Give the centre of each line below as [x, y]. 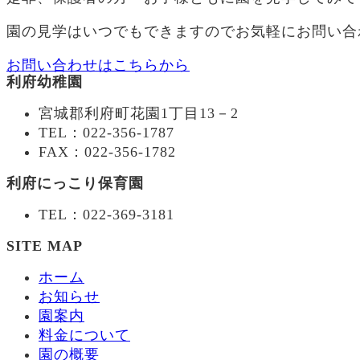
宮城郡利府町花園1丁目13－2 [139, 113]
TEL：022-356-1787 [106, 132]
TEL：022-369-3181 [106, 214]
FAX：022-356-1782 [107, 151]
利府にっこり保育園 [75, 183]
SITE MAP [45, 245]
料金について [84, 335]
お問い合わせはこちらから [98, 65]
